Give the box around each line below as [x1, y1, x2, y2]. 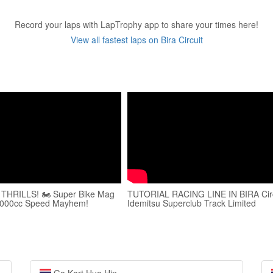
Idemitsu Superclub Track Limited [127, 197, 256, 209]
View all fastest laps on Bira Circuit [70, 34, 203, 46]
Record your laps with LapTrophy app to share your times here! [15, 18, 258, 30]
